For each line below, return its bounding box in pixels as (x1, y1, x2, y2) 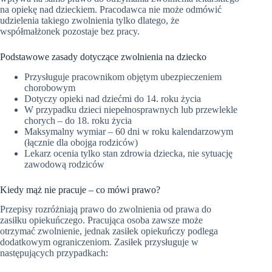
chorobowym (24, 82, 75, 93)
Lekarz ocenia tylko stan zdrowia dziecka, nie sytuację (24, 148, 233, 158)
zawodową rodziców (24, 158, 104, 169)
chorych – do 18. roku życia (24, 115, 132, 126)
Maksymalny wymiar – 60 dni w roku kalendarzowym (24, 126, 233, 137)
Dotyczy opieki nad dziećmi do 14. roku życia (24, 93, 201, 104)
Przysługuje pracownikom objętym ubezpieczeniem (24, 71, 222, 82)
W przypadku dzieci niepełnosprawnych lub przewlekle (24, 104, 237, 115)
